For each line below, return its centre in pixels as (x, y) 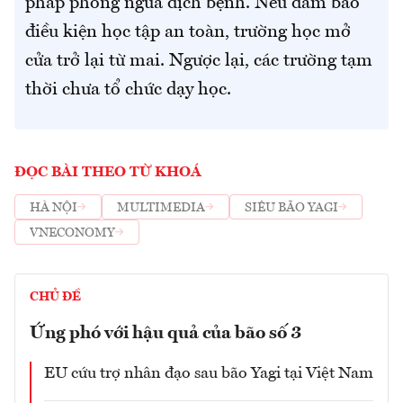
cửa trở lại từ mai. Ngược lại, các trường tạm (199, 62)
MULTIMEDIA (161, 207)
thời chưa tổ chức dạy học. (128, 90)
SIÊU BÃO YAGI (291, 207)
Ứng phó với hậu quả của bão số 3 (166, 334)
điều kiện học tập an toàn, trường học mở (188, 33)
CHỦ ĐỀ (55, 297)
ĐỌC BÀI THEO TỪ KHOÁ (108, 173)
